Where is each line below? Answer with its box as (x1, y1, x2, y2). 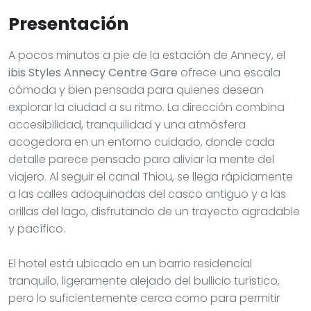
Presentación (8, 11, 128, 36)
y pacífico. (8, 220, 65, 237)
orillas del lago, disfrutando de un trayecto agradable (8, 203, 300, 219)
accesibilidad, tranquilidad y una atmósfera (8, 116, 246, 133)
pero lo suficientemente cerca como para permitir (8, 289, 280, 306)
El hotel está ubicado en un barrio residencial (8, 255, 252, 271)
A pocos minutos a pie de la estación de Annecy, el (8, 47, 285, 63)
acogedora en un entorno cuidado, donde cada (8, 133, 275, 150)
